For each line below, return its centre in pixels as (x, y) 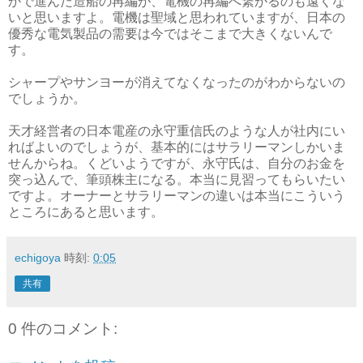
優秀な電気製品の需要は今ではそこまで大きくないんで (170, 33)
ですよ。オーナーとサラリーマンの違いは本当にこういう (177, 195)
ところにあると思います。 (86, 211)
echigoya (38, 257)
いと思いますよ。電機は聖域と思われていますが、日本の (177, 17)
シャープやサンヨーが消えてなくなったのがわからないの (177, 82)
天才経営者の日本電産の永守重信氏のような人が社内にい (177, 130)
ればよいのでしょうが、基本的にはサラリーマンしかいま (177, 147)
